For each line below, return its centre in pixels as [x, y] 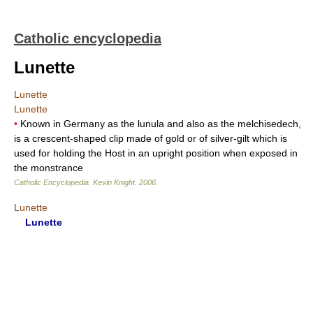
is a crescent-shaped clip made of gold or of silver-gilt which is [151, 138]
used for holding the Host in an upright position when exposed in [156, 153]
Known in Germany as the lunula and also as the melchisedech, [159, 124]
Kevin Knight [114, 182]
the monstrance [49, 168]
